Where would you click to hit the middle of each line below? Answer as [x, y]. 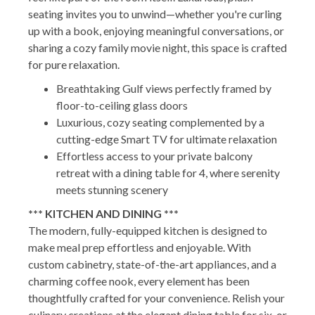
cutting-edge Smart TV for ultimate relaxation [167, 139]
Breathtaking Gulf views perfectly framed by [164, 88]
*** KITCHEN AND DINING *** [103, 213]
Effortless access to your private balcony [154, 155]
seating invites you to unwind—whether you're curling [155, 13]
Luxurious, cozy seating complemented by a [160, 122]
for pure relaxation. [74, 64]
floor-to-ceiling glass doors [122, 105]
